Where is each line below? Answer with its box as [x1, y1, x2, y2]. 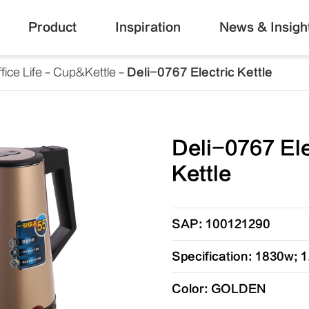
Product [28, 21, 77, 34]
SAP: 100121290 [171, 218, 270, 230]
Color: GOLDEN [171, 283, 266, 295]
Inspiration [114, 21, 181, 34]
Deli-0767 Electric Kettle [127, 66, 272, 79]
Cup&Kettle [53, 66, 116, 79]
